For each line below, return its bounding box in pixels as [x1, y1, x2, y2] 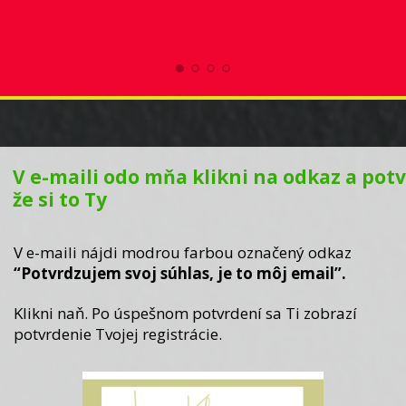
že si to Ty [13, 187, 107, 213]
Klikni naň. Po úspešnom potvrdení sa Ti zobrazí [13, 302, 357, 324]
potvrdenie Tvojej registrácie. [13, 323, 222, 344]
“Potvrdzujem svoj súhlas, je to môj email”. [13, 263, 346, 285]
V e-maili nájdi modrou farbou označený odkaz [13, 242, 352, 264]
